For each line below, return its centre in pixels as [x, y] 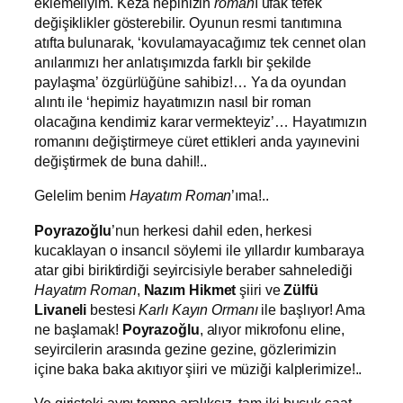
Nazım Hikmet [190, 289]
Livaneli [61, 309]
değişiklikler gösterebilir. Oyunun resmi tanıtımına [188, 23]
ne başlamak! [78, 329]
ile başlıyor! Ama [311, 309]
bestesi [113, 309]
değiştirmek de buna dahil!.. [121, 161]
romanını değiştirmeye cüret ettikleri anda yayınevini [197, 142]
